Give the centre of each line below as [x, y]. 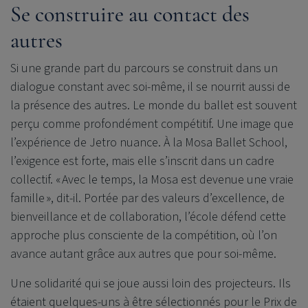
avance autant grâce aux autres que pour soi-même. [143, 254]
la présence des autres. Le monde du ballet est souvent [154, 106]
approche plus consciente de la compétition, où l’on [144, 236]
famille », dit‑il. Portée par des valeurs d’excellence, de [147, 199]
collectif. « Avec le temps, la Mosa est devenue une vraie [152, 180]
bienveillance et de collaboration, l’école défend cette [148, 217]
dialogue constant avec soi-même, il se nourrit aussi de [150, 87]
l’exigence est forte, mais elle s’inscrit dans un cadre [142, 162]
